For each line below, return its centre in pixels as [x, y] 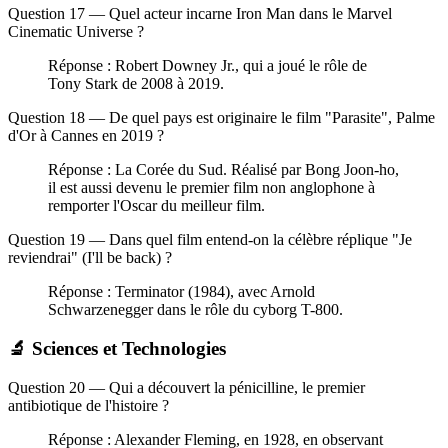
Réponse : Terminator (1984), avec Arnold [181, 292]
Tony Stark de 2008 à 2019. [136, 84]
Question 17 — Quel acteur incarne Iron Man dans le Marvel [200, 14]
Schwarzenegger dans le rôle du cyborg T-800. [195, 310]
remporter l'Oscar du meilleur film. [156, 206]
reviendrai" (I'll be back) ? [90, 258]
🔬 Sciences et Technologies [117, 349]
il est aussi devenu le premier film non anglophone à [211, 188]
